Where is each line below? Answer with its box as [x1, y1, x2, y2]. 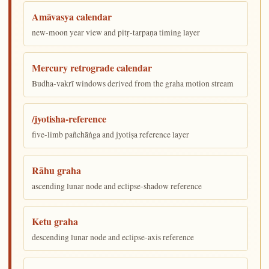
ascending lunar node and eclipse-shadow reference [32, 180, 202, 192]
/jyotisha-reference [32, 112, 107, 126]
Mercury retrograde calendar [32, 61, 153, 74]
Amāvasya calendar [32, 9, 112, 23]
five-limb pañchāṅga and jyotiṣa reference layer [32, 129, 190, 141]
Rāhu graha [32, 163, 82, 177]
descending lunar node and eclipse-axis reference [32, 232, 195, 243]
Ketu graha [32, 214, 79, 229]
